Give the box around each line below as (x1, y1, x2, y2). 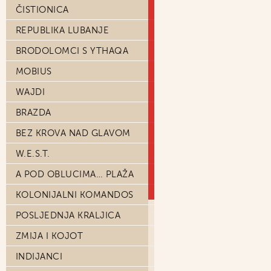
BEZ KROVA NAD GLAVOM (16, 128, 131, 139)
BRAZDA (16, 107, 51, 118)
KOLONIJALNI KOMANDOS (16, 189, 134, 200)
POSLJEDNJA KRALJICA (16, 210, 121, 221)
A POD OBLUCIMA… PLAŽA (16, 169, 134, 180)
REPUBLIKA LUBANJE (16, 25, 109, 36)
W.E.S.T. (16, 148, 50, 159)
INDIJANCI (16, 251, 63, 262)
